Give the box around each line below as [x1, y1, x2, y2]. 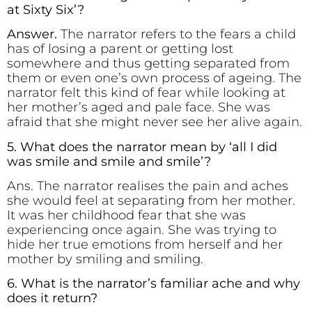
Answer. [7, 26, 61, 42]
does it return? [7, 290, 97, 306]
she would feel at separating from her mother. [7, 192, 295, 208]
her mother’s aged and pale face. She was [7, 100, 270, 116]
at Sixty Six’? [7, 1, 84, 17]
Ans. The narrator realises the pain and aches [7, 178, 288, 194]
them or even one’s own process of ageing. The [7, 70, 302, 86]
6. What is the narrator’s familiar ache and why [7, 276, 300, 292]
